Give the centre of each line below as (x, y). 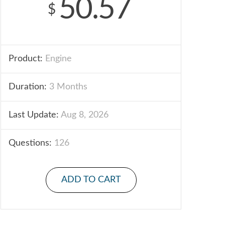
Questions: (30, 143)
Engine (57, 59)
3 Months (67, 87)
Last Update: (34, 115)
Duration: (28, 87)
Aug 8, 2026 (84, 115)
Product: (26, 59)
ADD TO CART (91, 180)
